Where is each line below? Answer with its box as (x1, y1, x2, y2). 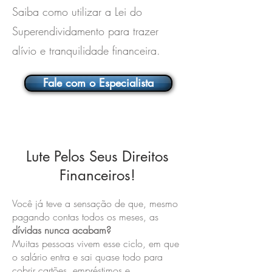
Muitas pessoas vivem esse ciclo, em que (12, 237, 179, 250)
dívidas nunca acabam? (12, 223, 111, 237)
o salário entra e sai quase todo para (12, 250, 163, 263)
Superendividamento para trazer (12, 24, 158, 38)
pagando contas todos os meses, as (12, 210, 158, 223)
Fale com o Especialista (43, 75, 154, 90)
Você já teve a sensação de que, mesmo (12, 197, 178, 210)
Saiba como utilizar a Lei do (12, 4, 142, 19)
